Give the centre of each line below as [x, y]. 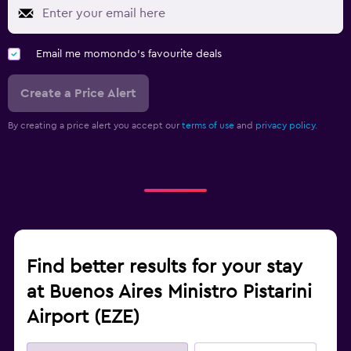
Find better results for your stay [165, 268]
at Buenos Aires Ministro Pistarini [169, 293]
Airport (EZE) [83, 318]
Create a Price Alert [78, 94]
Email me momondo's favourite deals [129, 54]
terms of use [208, 126]
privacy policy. [286, 126]
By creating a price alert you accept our [95, 126]
